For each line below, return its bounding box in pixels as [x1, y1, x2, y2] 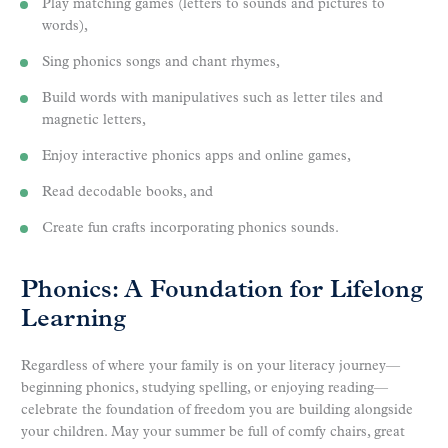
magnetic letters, [42, 113, 146, 129]
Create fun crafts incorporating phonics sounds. [42, 221, 339, 237]
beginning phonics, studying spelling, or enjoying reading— [21, 381, 388, 397]
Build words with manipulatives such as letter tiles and [42, 91, 383, 107]
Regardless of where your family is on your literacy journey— [21, 359, 400, 375]
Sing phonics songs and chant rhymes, [42, 55, 280, 71]
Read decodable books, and [42, 185, 213, 201]
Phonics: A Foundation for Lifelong [21, 279, 423, 304]
